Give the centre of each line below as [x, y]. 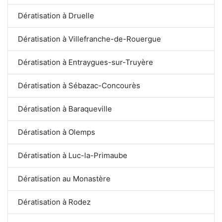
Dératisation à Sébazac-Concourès [79, 85]
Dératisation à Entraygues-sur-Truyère [86, 62]
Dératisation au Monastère [64, 178]
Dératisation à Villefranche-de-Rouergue [89, 39]
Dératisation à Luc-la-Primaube [73, 155]
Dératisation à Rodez [54, 202]
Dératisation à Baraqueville [65, 109]
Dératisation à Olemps [56, 132]
